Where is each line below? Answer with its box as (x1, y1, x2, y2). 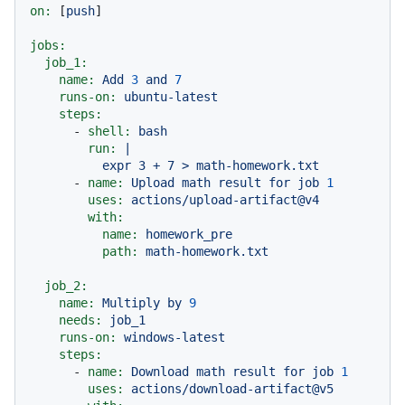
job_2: (44, 278, 88, 293)
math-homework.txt (146, 243, 268, 259)
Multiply (102, 295, 160, 310)
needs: (59, 312, 102, 327)
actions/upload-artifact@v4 (131, 192, 319, 207)
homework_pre (146, 226, 232, 241)
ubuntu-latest (124, 89, 218, 104)
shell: (88, 123, 131, 138)
